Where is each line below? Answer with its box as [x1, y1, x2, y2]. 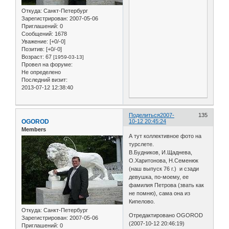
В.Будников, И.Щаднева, [129, 149, 193, 156]
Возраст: [21, 53, 44, 60]
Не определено [21, 68, 61, 75]
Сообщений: [21, 30, 53, 37]
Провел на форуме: [21, 61, 73, 67]
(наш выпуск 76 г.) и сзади [129, 166, 199, 172]
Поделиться [129, 111, 161, 118]
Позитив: [21, 45, 44, 52]
